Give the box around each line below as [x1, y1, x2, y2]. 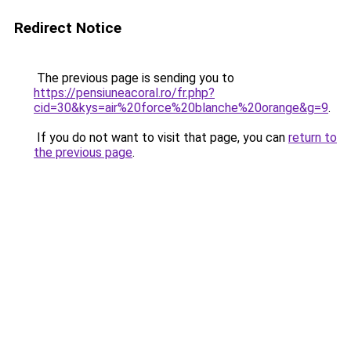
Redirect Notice [14, 19, 121, 37]
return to [288, 130, 337, 145]
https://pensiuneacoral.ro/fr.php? [34, 85, 215, 100]
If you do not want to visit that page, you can [34, 130, 288, 145]
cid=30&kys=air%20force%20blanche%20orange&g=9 [34, 100, 328, 115]
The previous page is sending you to [34, 71, 234, 85]
